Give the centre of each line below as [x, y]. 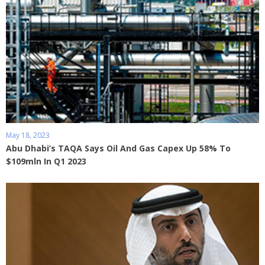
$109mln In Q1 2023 [46, 161]
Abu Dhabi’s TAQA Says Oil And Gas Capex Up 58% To [118, 148]
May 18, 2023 [28, 135]
